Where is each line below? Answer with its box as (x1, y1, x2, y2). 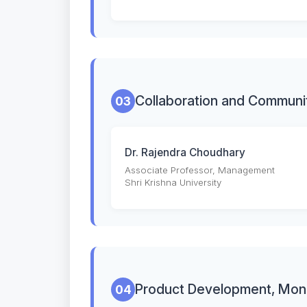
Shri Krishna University (125, 177, 221, 188)
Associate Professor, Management (125, 164, 275, 176)
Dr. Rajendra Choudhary (125, 146, 245, 160)
